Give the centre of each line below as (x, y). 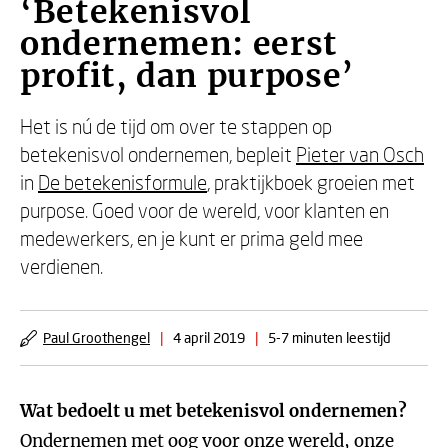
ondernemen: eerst (179, 44)
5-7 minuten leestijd (329, 337)
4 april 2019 (209, 337)
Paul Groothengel (96, 337)
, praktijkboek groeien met (311, 182)
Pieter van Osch (360, 154)
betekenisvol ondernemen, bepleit (158, 154)
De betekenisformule (122, 182)
